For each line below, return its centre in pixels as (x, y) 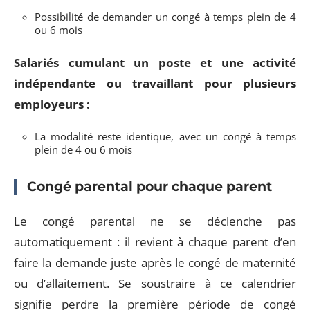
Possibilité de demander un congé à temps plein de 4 (165, 17)
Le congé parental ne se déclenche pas (155, 221)
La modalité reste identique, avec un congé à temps (165, 136)
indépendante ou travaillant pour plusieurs (155, 83)
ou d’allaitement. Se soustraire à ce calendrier (155, 283)
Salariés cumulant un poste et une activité (155, 62)
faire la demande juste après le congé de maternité (155, 262)
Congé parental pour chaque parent (149, 186)
